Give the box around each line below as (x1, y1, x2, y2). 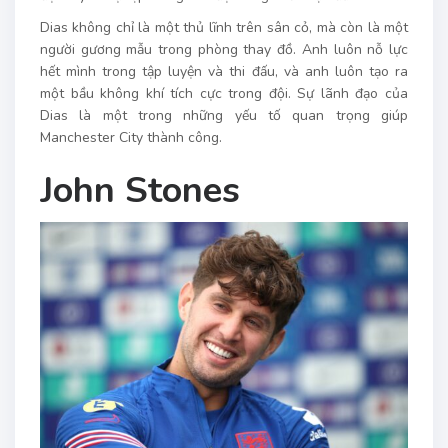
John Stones (40, 166, 240, 216)
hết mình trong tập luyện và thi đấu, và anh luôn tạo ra (40, 62, 408, 82)
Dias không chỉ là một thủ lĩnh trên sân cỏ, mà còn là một (40, 18, 408, 38)
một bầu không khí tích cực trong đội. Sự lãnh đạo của (40, 84, 408, 104)
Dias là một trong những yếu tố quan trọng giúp (40, 106, 408, 126)
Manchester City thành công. (40, 128, 222, 148)
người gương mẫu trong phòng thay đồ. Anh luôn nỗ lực (40, 40, 408, 60)
